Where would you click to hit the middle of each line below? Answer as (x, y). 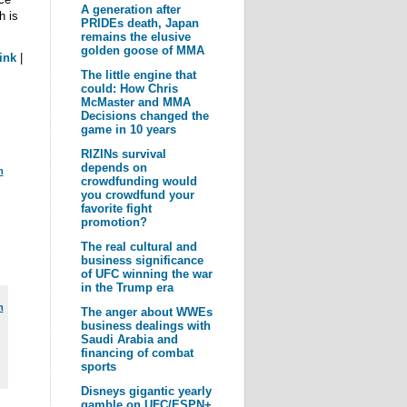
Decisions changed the (144, 116)
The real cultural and (139, 247)
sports (98, 367)
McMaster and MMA (135, 102)
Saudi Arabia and (129, 339)
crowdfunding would (139, 181)
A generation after (130, 10)
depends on (114, 168)
